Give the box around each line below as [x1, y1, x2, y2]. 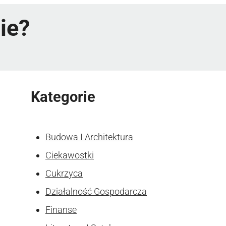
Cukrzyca [45, 167, 83, 179]
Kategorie [31, 88, 95, 105]
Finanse [45, 204, 77, 215]
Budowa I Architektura [45, 131, 133, 142]
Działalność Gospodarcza [45, 186, 147, 197]
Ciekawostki [45, 149, 94, 160]
